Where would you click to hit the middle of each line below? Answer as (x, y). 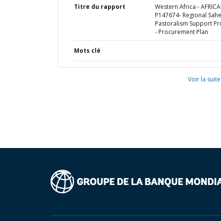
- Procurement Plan (181, 32)
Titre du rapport (100, 7)
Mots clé (87, 51)
